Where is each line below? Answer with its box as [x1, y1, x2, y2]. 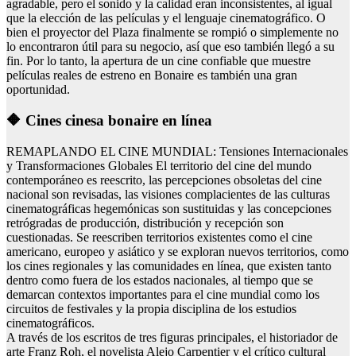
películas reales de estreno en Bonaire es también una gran [6, 68, 297, 83]
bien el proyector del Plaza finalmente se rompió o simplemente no [6, 25, 339, 40]
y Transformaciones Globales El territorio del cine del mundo [6, 158, 311, 172]
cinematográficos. [6, 315, 95, 330]
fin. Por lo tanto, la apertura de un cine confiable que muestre [6, 54, 311, 68]
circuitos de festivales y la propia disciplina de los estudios [6, 301, 296, 315]
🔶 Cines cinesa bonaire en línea [6, 112, 212, 130]
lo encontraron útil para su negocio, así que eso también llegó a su [6, 40, 335, 54]
